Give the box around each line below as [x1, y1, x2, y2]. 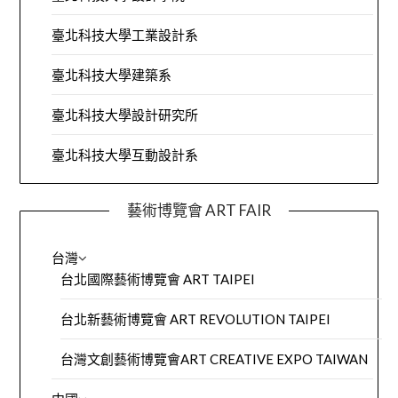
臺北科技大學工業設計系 [52, 27, 199, 44]
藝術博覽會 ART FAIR [127, 201, 271, 220]
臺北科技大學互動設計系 [52, 147, 199, 163]
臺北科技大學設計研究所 [52, 107, 199, 123]
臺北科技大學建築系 [52, 67, 172, 84]
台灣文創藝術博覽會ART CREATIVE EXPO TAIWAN [60, 351, 369, 368]
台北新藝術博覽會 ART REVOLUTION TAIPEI [60, 311, 331, 328]
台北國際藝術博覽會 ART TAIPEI [60, 271, 256, 288]
